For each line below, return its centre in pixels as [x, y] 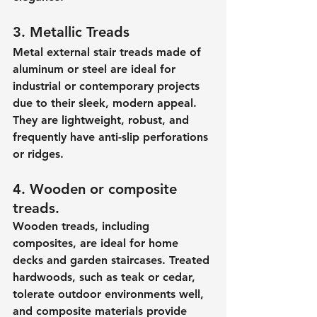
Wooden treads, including [83, 226]
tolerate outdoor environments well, [110, 294]
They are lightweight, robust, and [103, 120]
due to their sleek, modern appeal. [106, 103]
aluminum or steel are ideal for [96, 69]
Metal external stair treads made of [109, 52]
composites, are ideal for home [97, 243]
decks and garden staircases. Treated [113, 260]
